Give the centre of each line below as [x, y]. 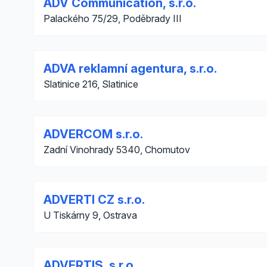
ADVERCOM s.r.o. [93, 134]
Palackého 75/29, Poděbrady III [113, 18]
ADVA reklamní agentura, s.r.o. [130, 69]
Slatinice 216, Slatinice [91, 84]
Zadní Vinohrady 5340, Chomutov [117, 150]
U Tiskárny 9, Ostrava [90, 215]
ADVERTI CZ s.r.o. [94, 200]
